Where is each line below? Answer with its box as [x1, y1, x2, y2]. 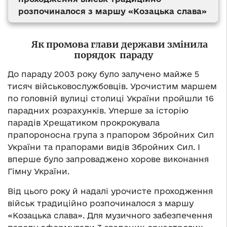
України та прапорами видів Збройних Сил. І [8, 142, 200, 152]
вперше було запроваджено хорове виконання [8, 154, 209, 164]
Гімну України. [8, 166, 69, 176]
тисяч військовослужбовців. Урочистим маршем [8, 81, 217, 91]
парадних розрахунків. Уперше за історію [8, 105, 188, 115]
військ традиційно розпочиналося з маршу [8, 198, 194, 208]
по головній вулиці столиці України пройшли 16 [8, 93, 214, 103]
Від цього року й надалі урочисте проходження [8, 186, 213, 196]
